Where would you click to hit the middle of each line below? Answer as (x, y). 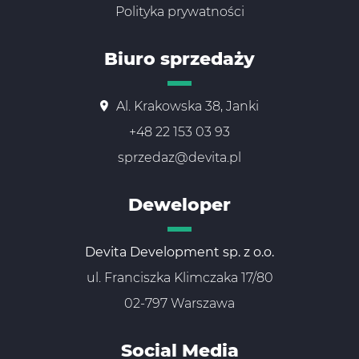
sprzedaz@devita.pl (179, 158)
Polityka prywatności (179, 12)
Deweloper (179, 205)
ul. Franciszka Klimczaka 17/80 (179, 278)
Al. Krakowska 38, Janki (188, 107)
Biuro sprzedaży (179, 59)
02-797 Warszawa (179, 304)
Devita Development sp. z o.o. (179, 252)
